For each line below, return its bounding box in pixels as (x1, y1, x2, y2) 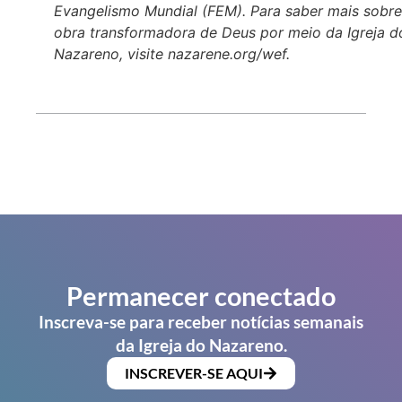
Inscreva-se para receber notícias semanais (39, 311, 363, 333)
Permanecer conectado (66, 280, 336, 312)
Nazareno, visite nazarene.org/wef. (54, 44, 290, 63)
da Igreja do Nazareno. (115, 335, 287, 356)
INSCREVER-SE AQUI (125, 364, 263, 382)
